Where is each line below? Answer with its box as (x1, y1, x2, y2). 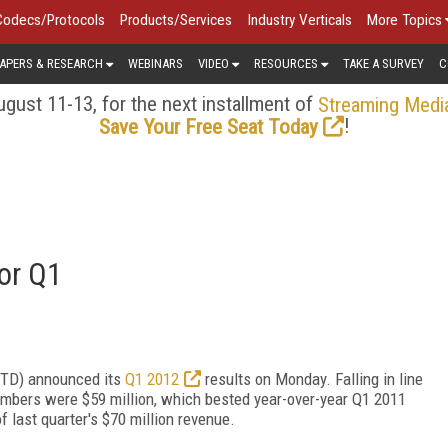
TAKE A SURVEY (343, 55, 424, 71)
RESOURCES (254, 55, 318, 71)
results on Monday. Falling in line (201, 368, 423, 389)
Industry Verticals (247, 11, 352, 29)
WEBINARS (128, 55, 183, 71)
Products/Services (120, 11, 232, 29)
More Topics (367, 11, 442, 29)
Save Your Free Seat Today (98, 114, 318, 139)
